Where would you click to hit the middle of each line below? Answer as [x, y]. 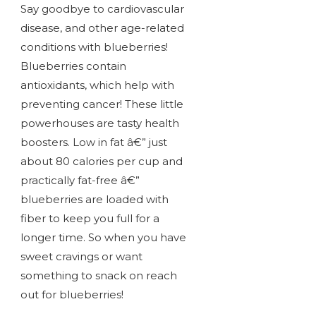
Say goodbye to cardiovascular [102, 9]
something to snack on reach [98, 276]
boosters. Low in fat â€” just [93, 142]
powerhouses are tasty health [99, 123]
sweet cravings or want [81, 257]
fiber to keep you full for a [90, 219]
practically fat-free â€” [80, 181]
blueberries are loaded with [94, 200]
